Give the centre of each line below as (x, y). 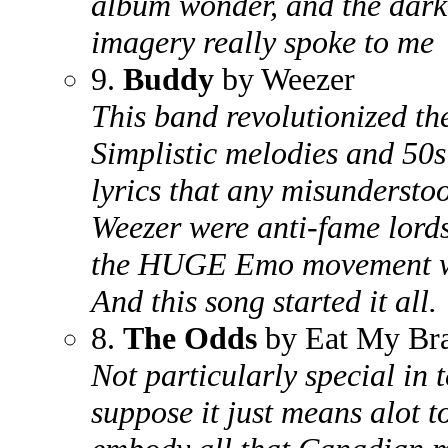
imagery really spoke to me (262, 42)
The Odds (190, 338)
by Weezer (288, 79)
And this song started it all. (264, 301)
